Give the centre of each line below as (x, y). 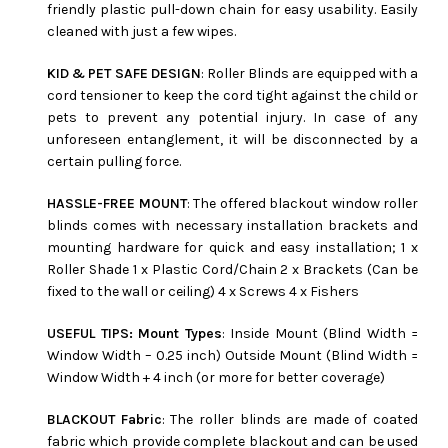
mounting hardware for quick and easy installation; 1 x (232, 247)
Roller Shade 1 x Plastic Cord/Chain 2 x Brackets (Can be (232, 269)
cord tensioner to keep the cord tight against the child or (232, 95)
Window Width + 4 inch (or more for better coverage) (216, 377)
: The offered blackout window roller (302, 203)
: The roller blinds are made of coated (289, 419)
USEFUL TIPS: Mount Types (134, 333)
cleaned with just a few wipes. (141, 31)
